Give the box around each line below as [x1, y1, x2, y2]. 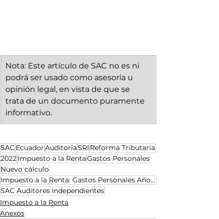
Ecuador [16, 143, 44, 153]
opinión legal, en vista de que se [5, 85, 132, 94]
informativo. [5, 108, 52, 118]
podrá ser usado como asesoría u [5, 73, 135, 83]
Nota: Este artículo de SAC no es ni [5, 61, 141, 71]
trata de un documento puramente [5, 96, 147, 106]
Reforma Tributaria [90, 143, 155, 153]
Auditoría [45, 143, 77, 153]
